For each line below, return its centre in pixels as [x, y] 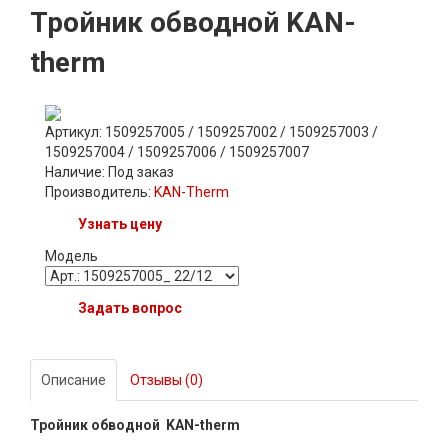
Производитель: [99, 191]
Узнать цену [120, 223]
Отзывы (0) [166, 379]
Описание [73, 379]
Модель [71, 255]
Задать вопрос [130, 307]
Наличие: [76, 171]
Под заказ [141, 171]
